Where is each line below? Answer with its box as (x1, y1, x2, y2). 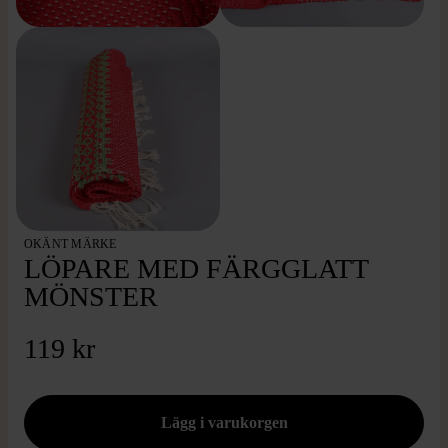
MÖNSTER (24, 281, 158, 312)
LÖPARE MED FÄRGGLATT (24, 253, 368, 284)
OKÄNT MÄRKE (24, 237, 117, 251)
